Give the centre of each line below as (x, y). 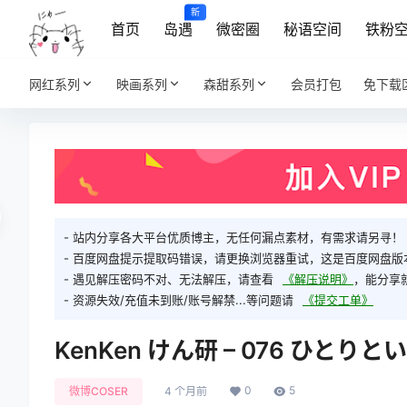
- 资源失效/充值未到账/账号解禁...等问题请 (179, 300)
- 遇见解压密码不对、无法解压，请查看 (169, 279)
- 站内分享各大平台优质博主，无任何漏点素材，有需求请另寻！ (233, 238)
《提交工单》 (338, 300)
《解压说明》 (318, 279)
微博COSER (99, 392)
